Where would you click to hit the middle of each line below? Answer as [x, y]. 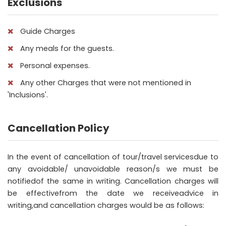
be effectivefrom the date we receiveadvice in [113, 193]
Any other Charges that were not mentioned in [105, 82]
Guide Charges [47, 31]
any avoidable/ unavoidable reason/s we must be [113, 169]
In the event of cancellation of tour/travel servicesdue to [113, 157]
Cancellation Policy [59, 128]
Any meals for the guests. [66, 48]
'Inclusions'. [28, 95]
